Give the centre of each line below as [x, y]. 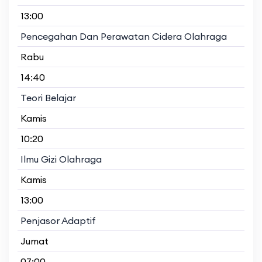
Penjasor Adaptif [58, 220]
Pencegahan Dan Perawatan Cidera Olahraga [124, 36]
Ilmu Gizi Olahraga [61, 159]
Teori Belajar [48, 97]
